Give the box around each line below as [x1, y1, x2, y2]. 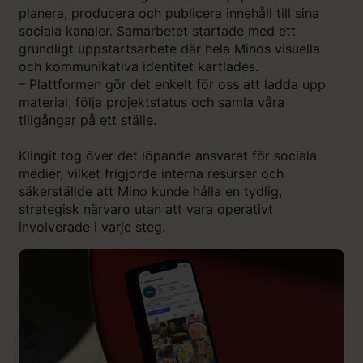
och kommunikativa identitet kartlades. [19, 58, 258, 75]
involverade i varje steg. [19, 218, 165, 235]
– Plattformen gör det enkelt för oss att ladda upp [19, 75, 326, 92]
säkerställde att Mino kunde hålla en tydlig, [19, 182, 282, 199]
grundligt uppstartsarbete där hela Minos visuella [19, 40, 320, 57]
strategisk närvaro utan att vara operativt [19, 200, 273, 217]
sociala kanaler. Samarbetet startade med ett [19, 22, 296, 39]
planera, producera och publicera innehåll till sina [19, 4, 319, 21]
